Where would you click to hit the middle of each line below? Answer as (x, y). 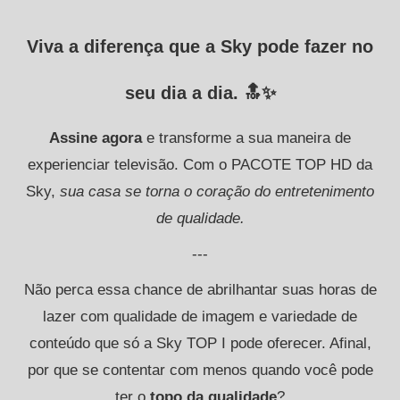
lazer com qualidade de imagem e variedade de (200, 316)
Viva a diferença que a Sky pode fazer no (200, 46)
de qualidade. (200, 218)
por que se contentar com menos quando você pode (200, 370)
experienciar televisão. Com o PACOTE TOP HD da (200, 164)
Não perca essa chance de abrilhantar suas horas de (200, 289)
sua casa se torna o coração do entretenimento (217, 191)
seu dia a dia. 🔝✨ (200, 92)
